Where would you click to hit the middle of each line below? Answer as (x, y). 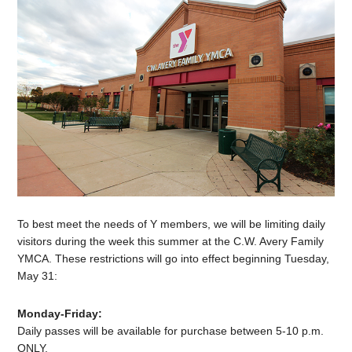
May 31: (38, 276)
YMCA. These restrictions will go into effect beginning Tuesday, (174, 259)
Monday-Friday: (60, 314)
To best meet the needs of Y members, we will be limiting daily (172, 224)
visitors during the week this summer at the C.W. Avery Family (171, 242)
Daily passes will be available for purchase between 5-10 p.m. (171, 331)
